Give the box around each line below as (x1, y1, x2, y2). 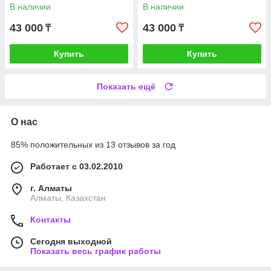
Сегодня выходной (30, 237, 112, 247)
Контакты (30, 215, 71, 225)
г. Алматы (30, 183, 72, 194)
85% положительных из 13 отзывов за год (11, 140, 175, 150)
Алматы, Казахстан (30, 193, 106, 203)
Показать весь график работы (30, 246, 161, 256)
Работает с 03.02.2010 (30, 162, 123, 172)
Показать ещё (97, 82, 155, 92)
